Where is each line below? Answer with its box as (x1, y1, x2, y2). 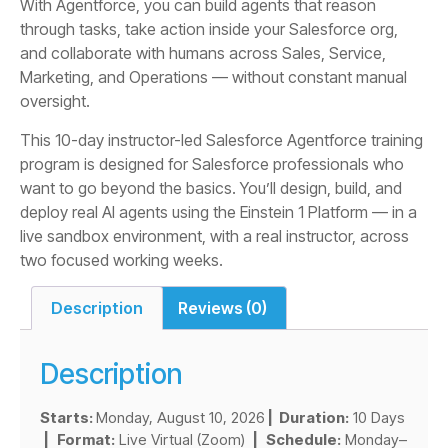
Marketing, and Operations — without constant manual (20, 67, 407, 88)
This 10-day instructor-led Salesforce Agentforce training (20, 129, 423, 150)
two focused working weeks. (20, 249, 223, 270)
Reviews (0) (177, 297, 267, 318)
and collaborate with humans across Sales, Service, (20, 43, 386, 64)
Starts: (40, 407, 96, 427)
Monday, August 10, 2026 (96, 407, 265, 427)
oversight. (20, 91, 90, 112)
